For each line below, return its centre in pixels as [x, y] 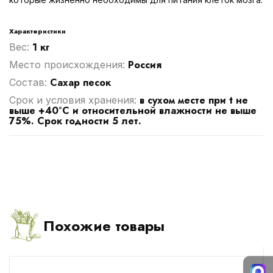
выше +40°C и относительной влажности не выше [133, 110]
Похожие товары [104, 226]
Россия [145, 65]
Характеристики [37, 31]
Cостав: [30, 82]
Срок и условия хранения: [74, 100]
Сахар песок [80, 82]
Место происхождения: [69, 64]
